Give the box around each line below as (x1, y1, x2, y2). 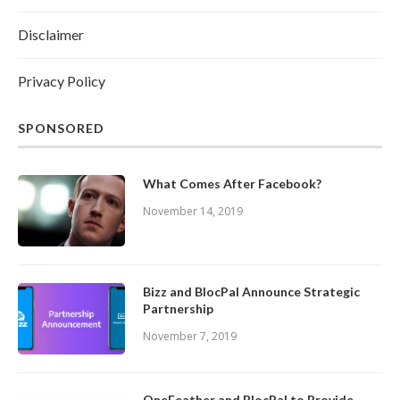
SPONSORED (18, 121, 104, 137)
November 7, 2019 (143, 329, 237, 345)
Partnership (143, 301, 213, 317)
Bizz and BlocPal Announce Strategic (143, 284, 360, 300)
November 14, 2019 (143, 204, 243, 220)
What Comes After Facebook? (143, 176, 321, 192)
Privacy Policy (18, 72, 105, 90)
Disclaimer (18, 26, 84, 44)
